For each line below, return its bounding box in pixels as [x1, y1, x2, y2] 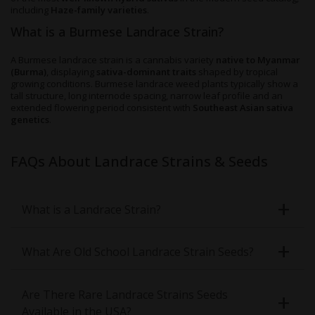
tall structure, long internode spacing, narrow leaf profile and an [11, 89, 283, 102]
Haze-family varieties [51, 4, 147, 16]
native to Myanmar [216, 53, 300, 66]
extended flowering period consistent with [11, 101, 191, 114]
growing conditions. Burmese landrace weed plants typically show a [11, 77, 298, 90]
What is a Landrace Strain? [22, 201, 161, 217]
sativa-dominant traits [96, 65, 198, 78]
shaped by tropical [198, 65, 278, 78]
